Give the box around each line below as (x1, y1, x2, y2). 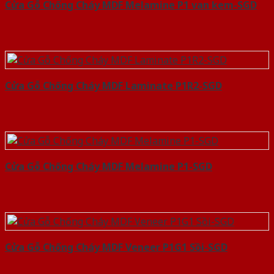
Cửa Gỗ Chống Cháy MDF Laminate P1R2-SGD (5, 79, 222, 93)
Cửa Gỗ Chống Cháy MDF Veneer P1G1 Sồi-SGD (5, 240, 228, 254)
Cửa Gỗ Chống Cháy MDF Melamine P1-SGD (5, 160, 212, 174)
